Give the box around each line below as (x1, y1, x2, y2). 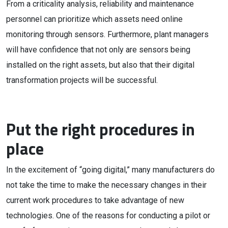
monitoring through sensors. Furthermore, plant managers (6, 30, 209, 39)
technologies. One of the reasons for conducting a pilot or (6, 211, 210, 220)
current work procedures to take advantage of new (6, 195, 184, 205)
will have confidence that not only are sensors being (6, 45, 190, 54)
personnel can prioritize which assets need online (6, 14, 183, 24)
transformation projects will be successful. (6, 75, 158, 85)
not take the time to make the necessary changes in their (6, 180, 207, 190)
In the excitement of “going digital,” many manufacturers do (6, 165, 215, 175)
